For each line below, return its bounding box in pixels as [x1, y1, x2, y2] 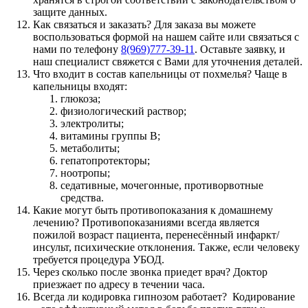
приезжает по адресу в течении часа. [33, 278, 205, 290]
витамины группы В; [60, 129, 160, 142]
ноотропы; [60, 166, 110, 179]
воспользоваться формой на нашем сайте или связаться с [33, 30, 299, 43]
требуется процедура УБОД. [33, 253, 164, 265]
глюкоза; [60, 92, 100, 104]
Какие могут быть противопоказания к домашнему [33, 203, 273, 216]
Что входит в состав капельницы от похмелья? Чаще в [33, 67, 287, 80]
